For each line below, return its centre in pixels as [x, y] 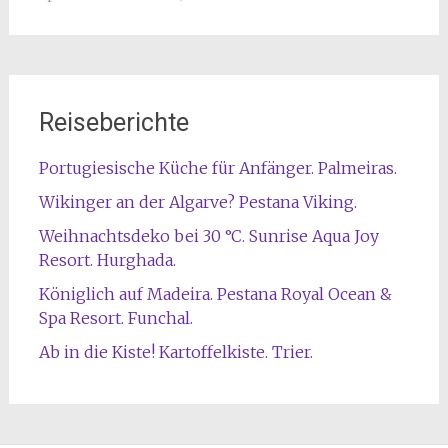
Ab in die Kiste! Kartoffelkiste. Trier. [175, 351]
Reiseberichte [113, 122]
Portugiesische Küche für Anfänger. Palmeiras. [217, 167]
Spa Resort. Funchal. [115, 317]
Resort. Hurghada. [107, 259]
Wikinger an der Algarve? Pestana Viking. [197, 201]
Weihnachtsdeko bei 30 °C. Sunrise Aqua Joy [208, 235]
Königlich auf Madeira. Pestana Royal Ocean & [215, 293]
